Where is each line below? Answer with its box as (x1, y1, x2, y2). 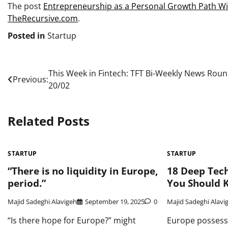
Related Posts (8, 112, 90, 129)
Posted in (8, 30, 47, 41)
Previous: (13, 74, 48, 85)
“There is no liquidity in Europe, (8, 164, 158, 178)
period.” (8, 176, 46, 190)
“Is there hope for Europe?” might (8, 215, 136, 226)
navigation (7, 85, 73, 102)
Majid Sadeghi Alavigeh (8, 197, 77, 207)
